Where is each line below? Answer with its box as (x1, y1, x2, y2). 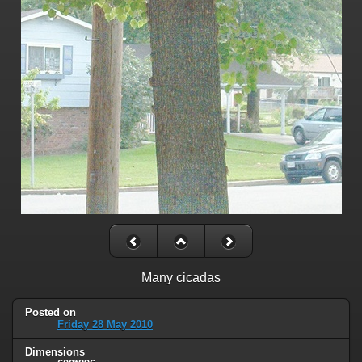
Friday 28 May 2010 (57, 318, 153, 331)
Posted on (25, 306, 76, 319)
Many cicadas (141, 271, 221, 285)
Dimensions (25, 346, 85, 359)
